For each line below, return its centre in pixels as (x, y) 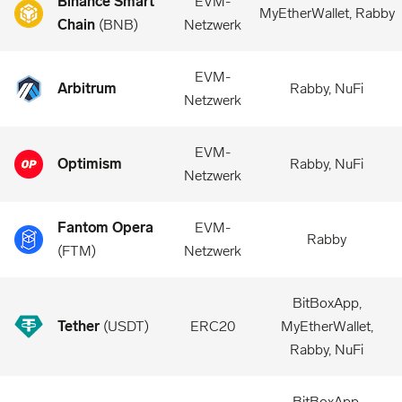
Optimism (90, 164)
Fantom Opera (105, 227)
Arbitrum (87, 88)
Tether (79, 326)
